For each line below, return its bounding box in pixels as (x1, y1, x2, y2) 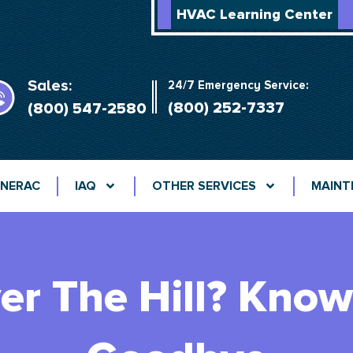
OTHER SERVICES (151, 178, 256, 194)
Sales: (27, 76, 72, 95)
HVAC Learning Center (176, 6, 333, 23)
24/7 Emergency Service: (168, 78, 310, 92)
